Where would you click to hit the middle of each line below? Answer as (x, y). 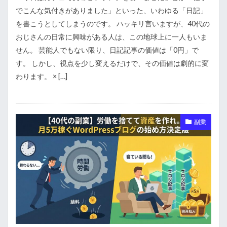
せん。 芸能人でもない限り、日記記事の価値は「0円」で (107, 50)
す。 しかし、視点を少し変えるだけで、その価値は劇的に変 (112, 63)
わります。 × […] (42, 76)
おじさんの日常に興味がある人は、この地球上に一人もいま (111, 36)
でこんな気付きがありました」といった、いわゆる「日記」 (111, 10)
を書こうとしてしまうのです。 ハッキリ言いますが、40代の (113, 23)
